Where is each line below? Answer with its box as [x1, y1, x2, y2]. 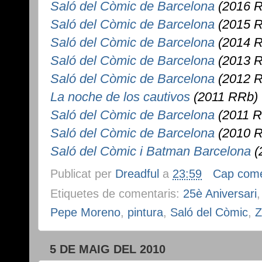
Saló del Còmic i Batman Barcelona [50, 144, 251, 159]
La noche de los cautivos [50, 89, 190, 105]
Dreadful [115, 167, 159, 181]
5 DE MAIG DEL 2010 [50, 243, 166, 256]
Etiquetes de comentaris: [50, 187, 183, 201]
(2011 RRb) [190, 89, 258, 105]
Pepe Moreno [50, 206, 120, 219]
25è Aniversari [183, 187, 257, 201]
